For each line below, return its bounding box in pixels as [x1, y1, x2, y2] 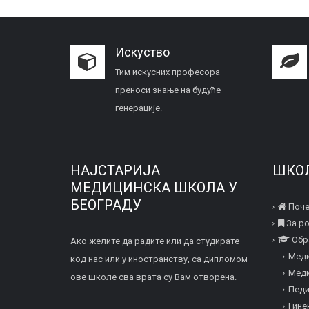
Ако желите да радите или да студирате [70, 236, 239, 246]
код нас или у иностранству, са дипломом [70, 254, 248, 264]
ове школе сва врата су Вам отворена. [70, 272, 237, 282]
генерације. [115, 103, 162, 113]
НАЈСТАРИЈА [70, 162, 160, 179]
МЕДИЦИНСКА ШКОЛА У [70, 179, 237, 196]
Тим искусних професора [115, 67, 220, 77]
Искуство [115, 45, 170, 59]
